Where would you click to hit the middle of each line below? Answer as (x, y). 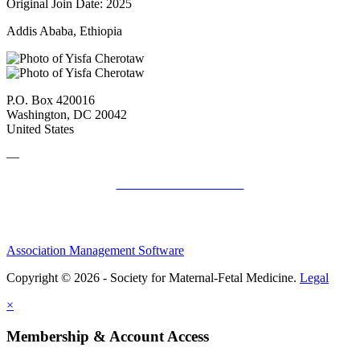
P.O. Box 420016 (51, 100)
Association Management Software (95, 250)
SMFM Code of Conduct (180, 183)
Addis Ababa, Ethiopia (64, 31)
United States (40, 129)
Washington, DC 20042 (67, 114)
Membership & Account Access (108, 336)
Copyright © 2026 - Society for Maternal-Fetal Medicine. (153, 277)
